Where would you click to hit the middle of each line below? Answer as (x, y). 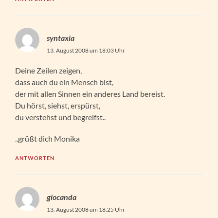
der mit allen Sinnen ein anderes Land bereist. (90, 93)
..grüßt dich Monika (48, 138)
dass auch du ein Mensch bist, (64, 82)
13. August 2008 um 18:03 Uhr (86, 50)
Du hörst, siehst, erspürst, (58, 105)
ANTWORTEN (35, 158)
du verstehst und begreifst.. (61, 117)
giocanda (62, 197)
